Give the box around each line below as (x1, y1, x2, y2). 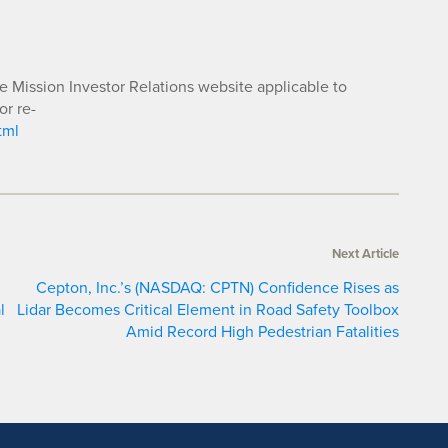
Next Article (331, 244, 399, 264)
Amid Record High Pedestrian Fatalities (125, 320, 399, 343)
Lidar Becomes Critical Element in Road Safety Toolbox (16, 298, 399, 321)
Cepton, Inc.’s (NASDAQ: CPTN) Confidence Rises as (35, 276, 399, 299)
